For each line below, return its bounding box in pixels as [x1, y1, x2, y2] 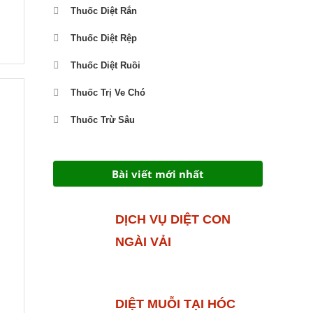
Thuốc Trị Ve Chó [71, 87, 145, 98]
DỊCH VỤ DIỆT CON [115, 212, 231, 226]
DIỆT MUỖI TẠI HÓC [115, 296, 235, 311]
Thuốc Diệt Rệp [71, 32, 137, 43]
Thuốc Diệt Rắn [71, 5, 137, 16]
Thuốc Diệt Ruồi [71, 59, 140, 71]
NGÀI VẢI [115, 234, 171, 249]
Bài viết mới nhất [112, 166, 204, 181]
